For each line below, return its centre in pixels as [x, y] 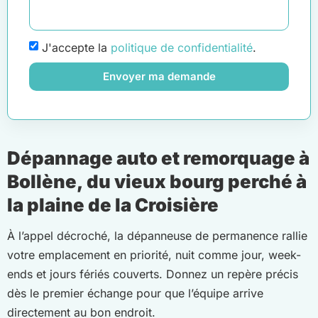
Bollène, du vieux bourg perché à [157, 182]
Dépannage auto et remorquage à [158, 158]
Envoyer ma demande [159, 77]
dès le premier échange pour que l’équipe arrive [135, 294]
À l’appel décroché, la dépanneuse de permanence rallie [157, 236]
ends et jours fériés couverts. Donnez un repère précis [153, 274]
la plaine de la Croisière [113, 205]
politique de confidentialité [182, 47]
